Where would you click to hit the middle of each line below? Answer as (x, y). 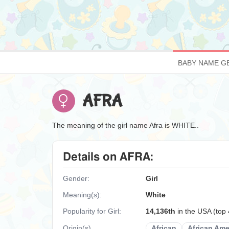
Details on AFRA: (108, 157)
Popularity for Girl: (92, 211)
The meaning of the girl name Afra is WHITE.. (125, 125)
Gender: (76, 178)
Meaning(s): (82, 195)
